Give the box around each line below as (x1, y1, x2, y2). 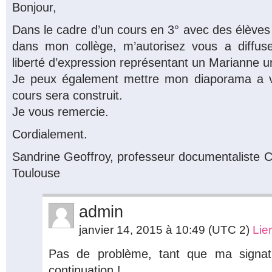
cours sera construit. (12, 88, 123, 102)
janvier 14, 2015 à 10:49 (79, 223, 208, 236)
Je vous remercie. (12, 104, 109, 118)
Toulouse (12, 166, 60, 180)
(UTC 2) (208, 223, 250, 236)
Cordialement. (12, 127, 87, 141)
